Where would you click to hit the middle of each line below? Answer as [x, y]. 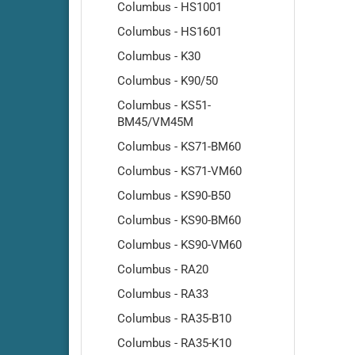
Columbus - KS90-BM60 [179, 220]
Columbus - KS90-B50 [174, 196]
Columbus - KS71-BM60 [179, 147]
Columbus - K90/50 [168, 81]
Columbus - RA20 [163, 269]
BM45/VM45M [155, 122]
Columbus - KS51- [164, 105]
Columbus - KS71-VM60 [179, 171]
